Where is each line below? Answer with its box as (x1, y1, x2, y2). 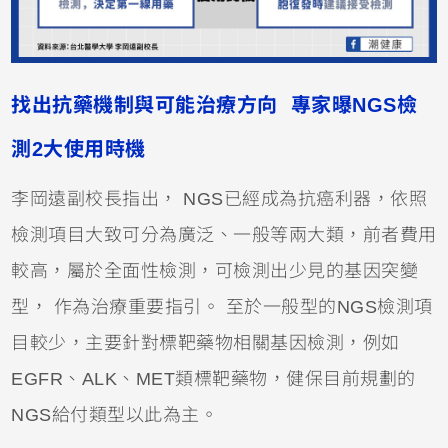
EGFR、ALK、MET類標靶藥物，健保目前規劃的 (11, 368, 416, 389)
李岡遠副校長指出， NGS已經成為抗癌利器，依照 (11, 188, 428, 209)
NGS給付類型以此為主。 (11, 404, 219, 425)
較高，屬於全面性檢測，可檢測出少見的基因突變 (11, 260, 419, 281)
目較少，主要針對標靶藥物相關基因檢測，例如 (11, 332, 400, 353)
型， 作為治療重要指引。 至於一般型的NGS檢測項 (11, 296, 433, 317)
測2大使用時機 (11, 137, 146, 160)
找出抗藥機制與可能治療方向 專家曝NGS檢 (11, 93, 418, 116)
